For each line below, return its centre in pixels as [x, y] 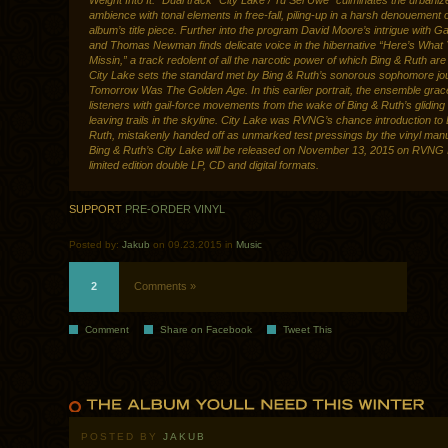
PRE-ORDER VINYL [175, 209]
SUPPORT [97, 209]
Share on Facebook [206, 330]
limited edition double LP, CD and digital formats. [204, 165]
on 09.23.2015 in [193, 245]
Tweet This [307, 330]
